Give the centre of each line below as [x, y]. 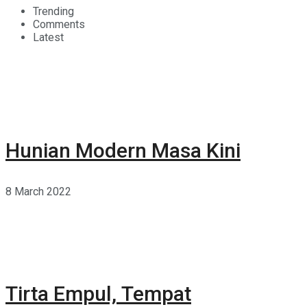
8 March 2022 [38, 192]
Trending [53, 12]
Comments [59, 25]
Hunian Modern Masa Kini [123, 151]
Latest [48, 38]
